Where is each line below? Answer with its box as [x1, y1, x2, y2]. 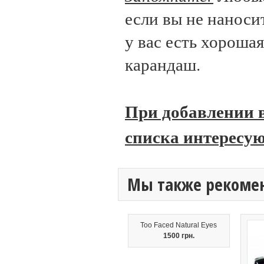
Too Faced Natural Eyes [140, 221, 217, 229]
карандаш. [125, 52, 200, 75]
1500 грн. [163, 232, 194, 240]
